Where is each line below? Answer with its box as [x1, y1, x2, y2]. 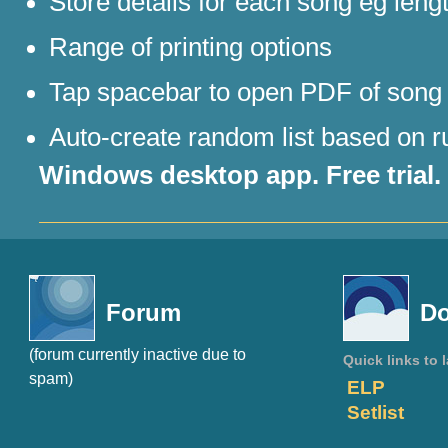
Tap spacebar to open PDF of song [49, 78, 443, 106]
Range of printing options [49, 33, 333, 61]
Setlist [346, 402, 404, 423]
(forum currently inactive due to [29, 346, 247, 363]
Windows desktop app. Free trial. [39, 161, 442, 189]
